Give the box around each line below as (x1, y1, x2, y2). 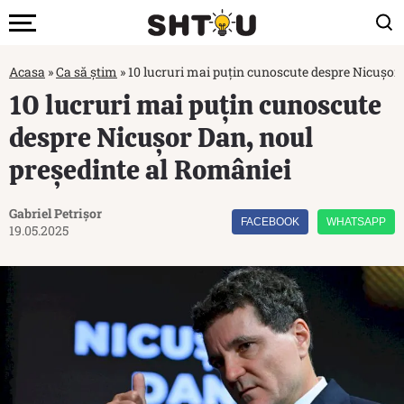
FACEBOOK (241, 216, 299, 228)
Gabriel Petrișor (9, 205, 102, 222)
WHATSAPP (326, 216, 386, 228)
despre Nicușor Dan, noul (9, 120, 314, 155)
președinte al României (9, 152, 291, 188)
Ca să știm (56, 63, 117, 80)
